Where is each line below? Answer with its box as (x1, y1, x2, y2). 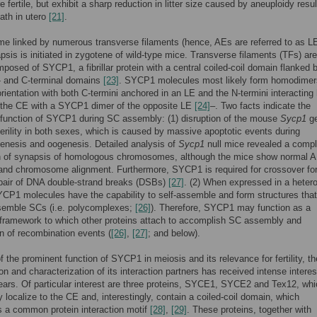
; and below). (148, 228, 200, 238)
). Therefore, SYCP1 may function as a (151, 202, 311, 213)
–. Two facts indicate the (210, 100, 311, 111)
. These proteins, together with (187, 304, 311, 315)
